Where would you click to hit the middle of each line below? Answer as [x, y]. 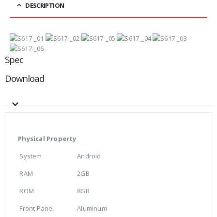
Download [25, 78]
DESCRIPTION [45, 6]
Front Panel [35, 209]
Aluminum [91, 209]
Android [88, 156]
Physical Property [46, 139]
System [29, 156]
